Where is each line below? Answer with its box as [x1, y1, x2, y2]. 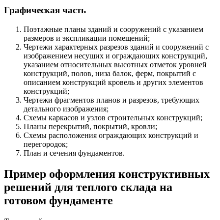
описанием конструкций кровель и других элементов [24, 78, 203, 86]
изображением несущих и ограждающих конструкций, [24, 51, 207, 60]
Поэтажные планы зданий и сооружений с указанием [24, 25, 203, 33]
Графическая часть [4, 5, 86, 16]
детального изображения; [24, 104, 109, 113]
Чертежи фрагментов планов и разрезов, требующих [24, 95, 199, 104]
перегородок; [24, 139, 68, 148]
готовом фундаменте [4, 193, 113, 207]
